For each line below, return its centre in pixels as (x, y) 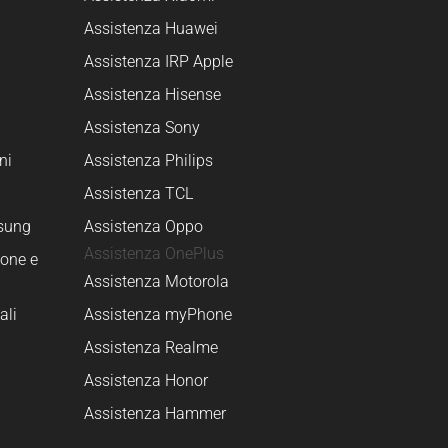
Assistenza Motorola (156, 281)
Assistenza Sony (141, 127)
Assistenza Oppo (143, 226)
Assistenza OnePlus (153, 254)
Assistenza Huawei (150, 28)
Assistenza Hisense (152, 94)
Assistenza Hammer (154, 413)
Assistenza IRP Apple (158, 61)
